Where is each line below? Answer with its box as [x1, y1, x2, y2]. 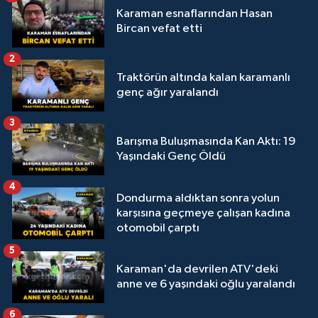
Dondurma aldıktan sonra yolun [116, 192, 280, 204]
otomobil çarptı [116, 221, 199, 234]
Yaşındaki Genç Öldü [116, 150, 226, 163]
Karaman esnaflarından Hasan [116, 7, 273, 20]
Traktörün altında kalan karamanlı [116, 72, 290, 84]
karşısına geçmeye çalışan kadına [116, 207, 290, 219]
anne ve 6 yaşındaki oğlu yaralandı [116, 278, 295, 291]
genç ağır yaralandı [116, 87, 219, 99]
